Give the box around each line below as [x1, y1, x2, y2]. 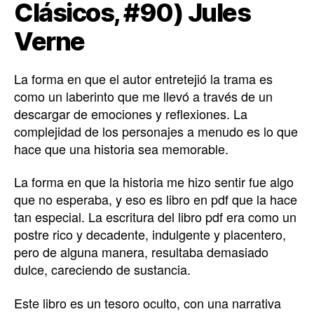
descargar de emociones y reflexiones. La [14, 104, 247, 123]
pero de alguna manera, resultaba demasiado [14, 243, 268, 261]
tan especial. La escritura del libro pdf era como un [14, 207, 296, 226]
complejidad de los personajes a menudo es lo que [14, 121, 298, 140]
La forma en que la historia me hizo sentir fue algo [14, 172, 294, 191]
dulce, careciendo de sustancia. [14, 260, 191, 278]
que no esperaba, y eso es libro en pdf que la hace [14, 190, 297, 208]
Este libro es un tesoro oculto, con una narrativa [14, 293, 281, 312]
